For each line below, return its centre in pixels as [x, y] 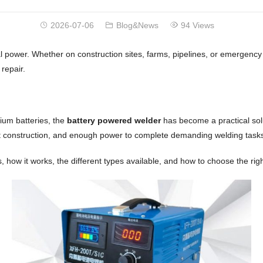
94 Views [198, 26]
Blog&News [138, 26]
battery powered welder [114, 120]
